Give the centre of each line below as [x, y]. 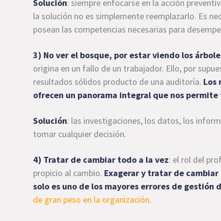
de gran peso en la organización [92, 200]
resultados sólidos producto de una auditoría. [118, 82]
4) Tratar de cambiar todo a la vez [101, 160]
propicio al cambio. [69, 173]
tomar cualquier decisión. [80, 134]
